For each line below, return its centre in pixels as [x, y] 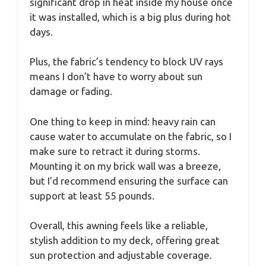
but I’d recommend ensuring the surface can [129, 180]
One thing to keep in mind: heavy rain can [123, 121]
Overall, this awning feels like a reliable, [119, 226]
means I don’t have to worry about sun [116, 77]
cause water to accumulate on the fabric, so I [131, 136]
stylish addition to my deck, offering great [125, 240]
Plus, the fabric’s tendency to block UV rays [126, 62]
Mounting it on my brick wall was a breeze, [125, 166]
